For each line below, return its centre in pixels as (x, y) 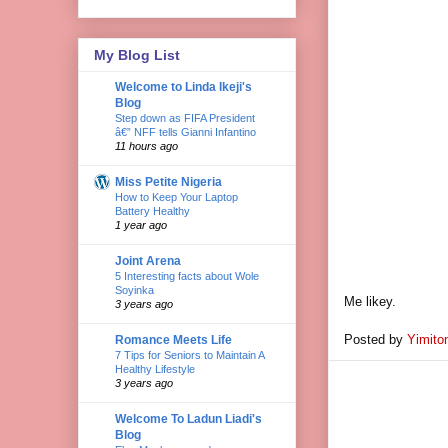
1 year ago (141, 224)
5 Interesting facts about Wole (187, 275)
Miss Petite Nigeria (168, 181)
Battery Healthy (152, 210)
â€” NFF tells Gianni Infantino (185, 131)
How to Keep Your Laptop (176, 196)
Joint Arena (148, 260)
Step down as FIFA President (185, 117)
